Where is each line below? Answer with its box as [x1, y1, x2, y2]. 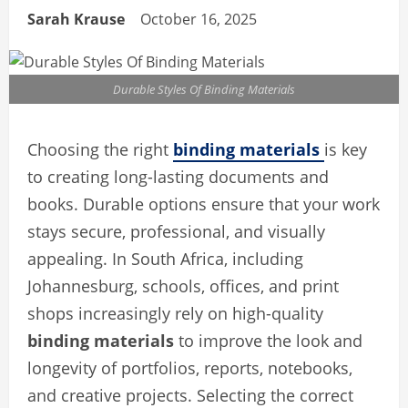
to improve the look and [174, 330, 362, 352]
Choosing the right [27, 138, 173, 161]
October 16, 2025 [140, 9, 260, 30]
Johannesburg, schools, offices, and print [27, 275, 339, 298]
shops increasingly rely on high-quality [27, 302, 323, 325]
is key [324, 138, 367, 161]
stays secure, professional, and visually [27, 220, 325, 243]
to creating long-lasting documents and [27, 166, 329, 189]
